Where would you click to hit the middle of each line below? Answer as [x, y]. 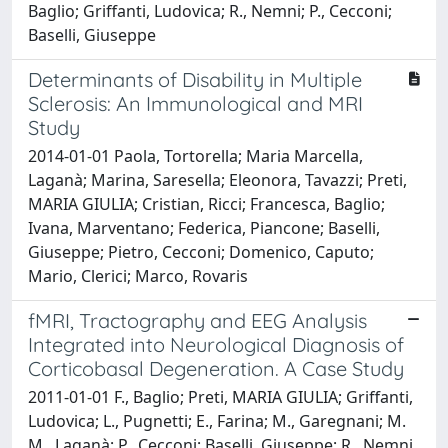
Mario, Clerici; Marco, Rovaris [138, 275]
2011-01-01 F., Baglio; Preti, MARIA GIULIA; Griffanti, [220, 396]
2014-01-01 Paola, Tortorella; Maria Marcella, [195, 155]
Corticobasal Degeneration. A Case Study [216, 368]
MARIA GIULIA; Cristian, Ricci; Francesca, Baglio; [206, 203]
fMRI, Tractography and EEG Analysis [197, 320]
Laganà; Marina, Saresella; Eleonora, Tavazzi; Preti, [217, 179]
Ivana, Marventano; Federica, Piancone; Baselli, [204, 227]
